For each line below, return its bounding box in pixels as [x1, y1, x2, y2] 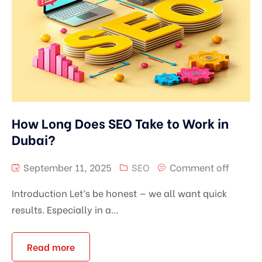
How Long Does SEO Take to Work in [12, 113, 229, 132]
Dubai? [12, 130, 56, 149]
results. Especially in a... [12, 202, 118, 216]
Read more [27, 240, 75, 253]
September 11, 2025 [21, 160, 112, 174]
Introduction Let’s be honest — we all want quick [12, 186, 227, 199]
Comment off [170, 160, 229, 174]
